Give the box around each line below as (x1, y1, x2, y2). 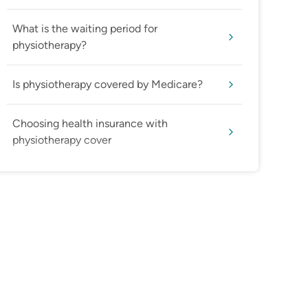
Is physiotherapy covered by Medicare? (12, 78, 203, 91)
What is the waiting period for (12, 22, 157, 36)
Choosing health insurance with (12, 117, 168, 131)
